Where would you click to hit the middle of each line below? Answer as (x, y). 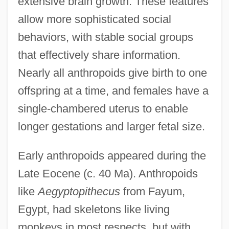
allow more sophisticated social (94, 19)
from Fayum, (152, 191)
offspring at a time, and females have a (113, 90)
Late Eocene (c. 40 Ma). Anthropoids (108, 173)
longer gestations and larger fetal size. (111, 126)
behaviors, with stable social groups (105, 37)
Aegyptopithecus (79, 191)
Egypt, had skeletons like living (94, 209)
